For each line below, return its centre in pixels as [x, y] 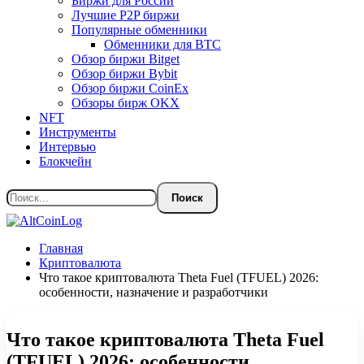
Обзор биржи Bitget [126, 59]
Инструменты [78, 132]
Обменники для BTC [162, 44]
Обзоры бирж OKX [126, 103]
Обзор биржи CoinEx [130, 88]
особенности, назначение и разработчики [154, 292]
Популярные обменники [139, 30]
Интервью [67, 147]
